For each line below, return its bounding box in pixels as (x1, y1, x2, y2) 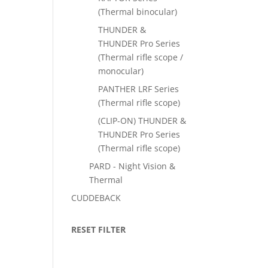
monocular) (98, 65, 144, 77)
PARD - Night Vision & (89, 160, 176, 172)
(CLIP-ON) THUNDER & (98, 115, 187, 126)
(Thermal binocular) (98, 6, 178, 17)
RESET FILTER (71, 224, 126, 235)
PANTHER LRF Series (98, 83, 179, 95)
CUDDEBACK (71, 192, 121, 203)
